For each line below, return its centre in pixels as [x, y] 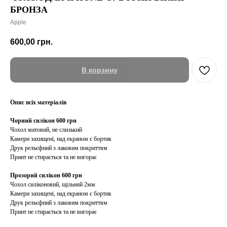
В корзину [100, 70]
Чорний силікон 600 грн [43, 121]
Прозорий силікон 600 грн [46, 176]
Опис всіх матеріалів [38, 103]
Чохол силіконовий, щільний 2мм [53, 185]
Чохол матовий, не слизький [46, 130]
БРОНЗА [29, 10]
